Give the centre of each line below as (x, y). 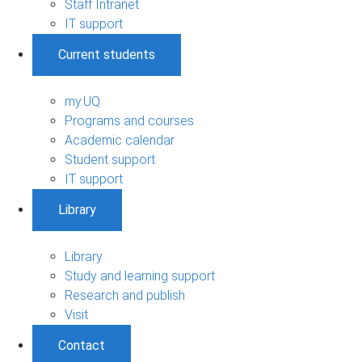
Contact (82, 345)
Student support (110, 159)
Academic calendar (120, 140)
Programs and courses (129, 120)
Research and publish (125, 295)
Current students (107, 54)
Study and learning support (140, 276)
